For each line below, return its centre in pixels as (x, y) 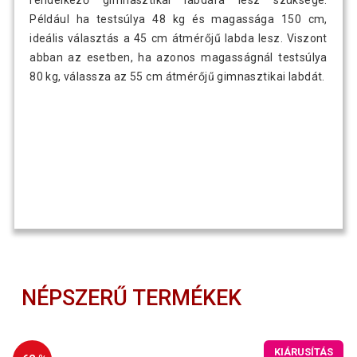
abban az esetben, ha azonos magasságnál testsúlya (178, 58)
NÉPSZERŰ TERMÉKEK (132, 298)
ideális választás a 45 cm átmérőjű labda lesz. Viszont (178, 39)
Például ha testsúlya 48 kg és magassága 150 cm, (178, 20)
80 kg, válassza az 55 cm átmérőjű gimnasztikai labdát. (177, 77)
